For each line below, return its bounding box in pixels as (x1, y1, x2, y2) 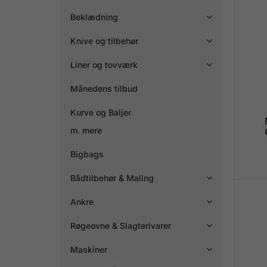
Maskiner (70, 244, 107, 254)
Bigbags (70, 148, 104, 159)
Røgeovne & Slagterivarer (70, 220, 171, 231)
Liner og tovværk (70, 59, 138, 70)
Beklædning (70, 11, 118, 22)
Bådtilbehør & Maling (70, 172, 154, 183)
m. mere (70, 125, 102, 135)
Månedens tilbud (70, 83, 138, 94)
